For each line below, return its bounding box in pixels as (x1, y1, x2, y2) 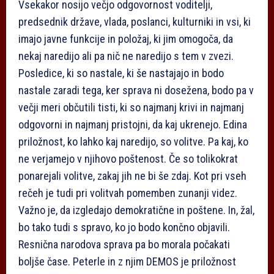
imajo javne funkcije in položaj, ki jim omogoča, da (18, 32, 233, 46)
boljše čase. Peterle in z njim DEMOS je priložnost (18, 255, 236, 268)
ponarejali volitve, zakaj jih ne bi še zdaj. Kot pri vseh (18, 169, 246, 183)
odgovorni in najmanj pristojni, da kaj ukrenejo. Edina (18, 118, 247, 131)
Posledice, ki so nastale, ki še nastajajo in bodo (18, 67, 224, 80)
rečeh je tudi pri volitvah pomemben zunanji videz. (18, 187, 237, 200)
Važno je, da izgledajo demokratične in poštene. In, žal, (18, 204, 254, 217)
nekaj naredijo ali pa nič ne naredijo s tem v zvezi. (18, 50, 234, 63)
